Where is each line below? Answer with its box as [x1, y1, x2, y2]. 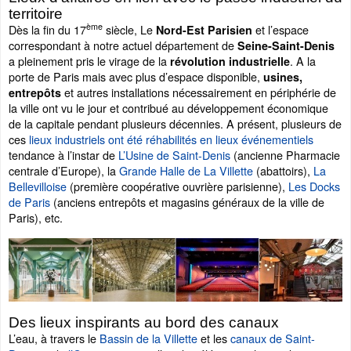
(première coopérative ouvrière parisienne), [67, 177, 288, 194]
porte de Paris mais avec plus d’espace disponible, [9, 67, 263, 85]
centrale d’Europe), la [9, 161, 119, 179]
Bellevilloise [9, 177, 67, 194]
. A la [290, 52, 316, 69]
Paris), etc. [9, 208, 63, 226]
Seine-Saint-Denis [237, 37, 335, 53]
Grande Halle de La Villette [119, 161, 253, 179]
